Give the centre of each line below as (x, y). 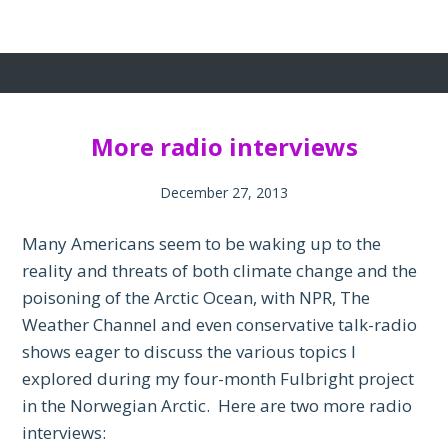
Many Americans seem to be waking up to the (202, 243)
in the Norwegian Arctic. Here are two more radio (217, 405)
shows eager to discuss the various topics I (189, 351)
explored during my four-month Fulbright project (218, 378)
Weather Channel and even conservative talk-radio (220, 324)
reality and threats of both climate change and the (220, 270)
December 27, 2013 (224, 192)
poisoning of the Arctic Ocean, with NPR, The (196, 297)
